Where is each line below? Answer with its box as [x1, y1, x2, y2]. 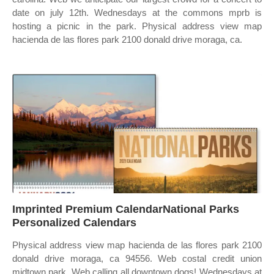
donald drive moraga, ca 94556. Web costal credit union [12, 253, 262, 264]
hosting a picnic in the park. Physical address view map [12, 21, 262, 31]
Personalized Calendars [12, 217, 136, 229]
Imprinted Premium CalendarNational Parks [12, 203, 239, 215]
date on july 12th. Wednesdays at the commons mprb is [12, 7, 262, 18]
